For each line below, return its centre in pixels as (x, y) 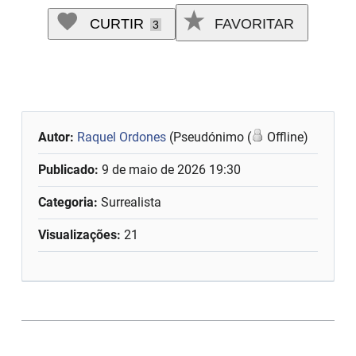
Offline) (286, 137)
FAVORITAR (252, 24)
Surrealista (130, 202)
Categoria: (68, 202)
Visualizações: (80, 234)
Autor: (58, 137)
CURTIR (117, 24)
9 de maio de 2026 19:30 (172, 169)
